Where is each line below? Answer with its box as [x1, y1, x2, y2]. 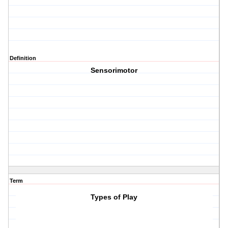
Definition [10, 55, 36, 62]
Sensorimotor [91, 66, 138, 75]
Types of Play [91, 193, 138, 202]
